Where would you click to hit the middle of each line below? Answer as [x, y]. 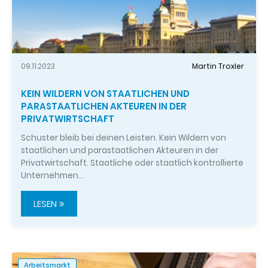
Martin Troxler [218, 66]
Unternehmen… [52, 176]
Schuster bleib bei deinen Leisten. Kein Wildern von [124, 138]
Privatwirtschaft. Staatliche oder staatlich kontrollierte [132, 163]
